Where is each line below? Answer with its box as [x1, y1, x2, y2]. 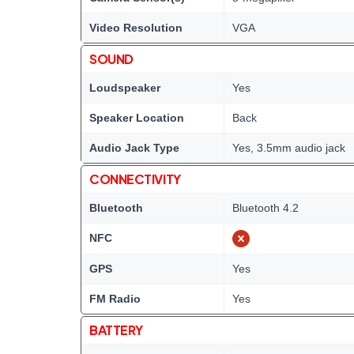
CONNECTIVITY [89, 171, 181, 187]
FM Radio [89, 292, 141, 305]
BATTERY [89, 322, 143, 338]
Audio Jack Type [89, 141, 179, 154]
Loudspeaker [89, 81, 160, 94]
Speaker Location [89, 111, 184, 124]
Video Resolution [89, 21, 183, 34]
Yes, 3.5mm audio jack [232, 141, 345, 154]
